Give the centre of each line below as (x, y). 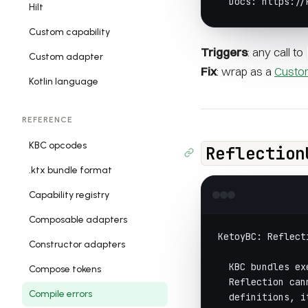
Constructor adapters (77, 244)
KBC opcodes (58, 145)
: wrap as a (245, 71)
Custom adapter (66, 57)
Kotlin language (64, 81)
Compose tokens (65, 269)
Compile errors (60, 294)
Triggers (224, 52)
